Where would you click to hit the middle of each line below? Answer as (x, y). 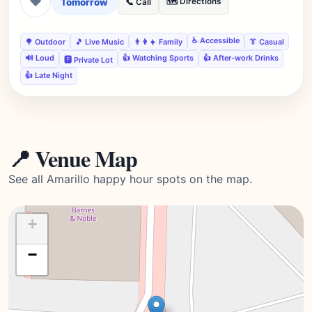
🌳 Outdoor (45, 41)
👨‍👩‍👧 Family (158, 41)
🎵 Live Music (100, 41)
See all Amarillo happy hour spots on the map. (130, 179)
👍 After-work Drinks (241, 58)
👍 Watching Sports (158, 58)
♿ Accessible (216, 40)
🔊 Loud (40, 58)
